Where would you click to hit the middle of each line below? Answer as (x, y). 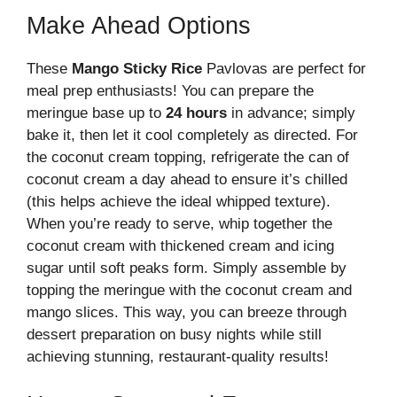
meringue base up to (96, 113)
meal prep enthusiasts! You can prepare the (170, 91)
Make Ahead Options (139, 26)
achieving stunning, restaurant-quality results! (178, 357)
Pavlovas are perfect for (284, 69)
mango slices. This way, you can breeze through (187, 313)
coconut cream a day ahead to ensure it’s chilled (187, 180)
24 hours (196, 113)
